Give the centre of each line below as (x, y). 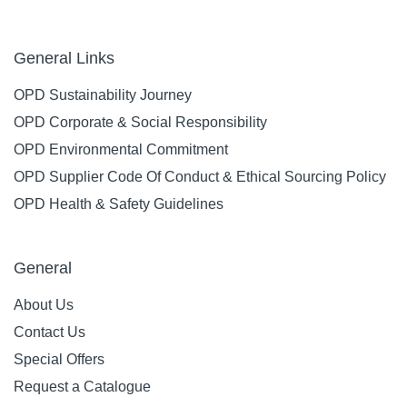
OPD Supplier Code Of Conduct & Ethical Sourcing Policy (200, 176)
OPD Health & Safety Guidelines (119, 203)
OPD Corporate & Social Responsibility (140, 122)
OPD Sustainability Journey (103, 94)
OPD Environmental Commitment (121, 149)
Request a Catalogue (82, 386)
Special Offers (59, 359)
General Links (64, 58)
